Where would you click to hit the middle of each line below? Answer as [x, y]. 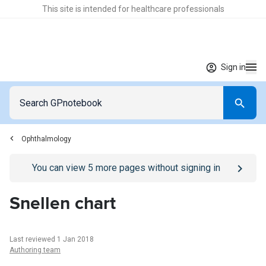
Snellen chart [63, 203]
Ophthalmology [46, 139]
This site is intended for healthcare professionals [133, 9]
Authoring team [35, 250]
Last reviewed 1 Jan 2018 [52, 239]
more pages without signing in [156, 168]
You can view [60, 168]
